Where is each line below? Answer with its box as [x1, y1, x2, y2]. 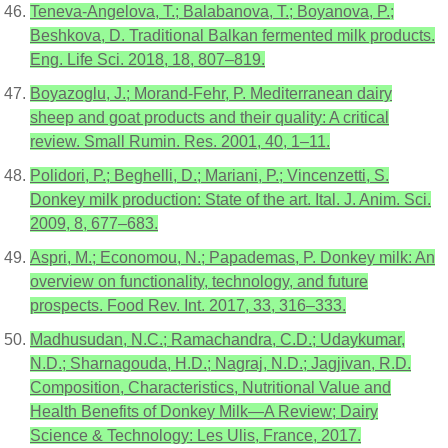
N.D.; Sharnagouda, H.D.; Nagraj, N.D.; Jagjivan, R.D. [30, 355, 411, 372]
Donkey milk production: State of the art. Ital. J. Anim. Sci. [30, 191, 431, 208]
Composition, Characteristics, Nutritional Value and [30, 379, 391, 396]
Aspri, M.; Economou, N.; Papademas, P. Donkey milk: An [30, 249, 435, 266]
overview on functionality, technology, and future [30, 273, 368, 290]
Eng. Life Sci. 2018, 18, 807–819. [30, 51, 265, 68]
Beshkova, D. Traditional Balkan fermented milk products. [30, 27, 435, 44]
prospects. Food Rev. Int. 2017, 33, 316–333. [30, 297, 346, 314]
